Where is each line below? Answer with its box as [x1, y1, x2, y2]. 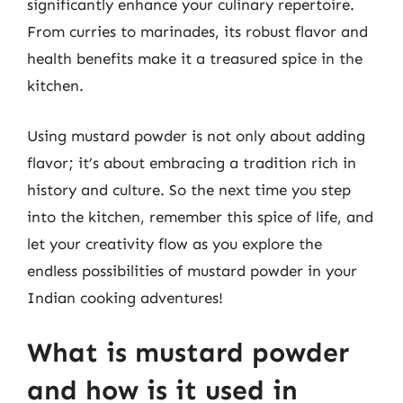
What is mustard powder [27, 336, 349, 369]
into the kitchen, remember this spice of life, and [27, 207, 373, 226]
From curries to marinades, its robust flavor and [27, 22, 368, 40]
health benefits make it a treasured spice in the [27, 49, 363, 67]
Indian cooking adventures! [27, 288, 223, 307]
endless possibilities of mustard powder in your [27, 261, 357, 280]
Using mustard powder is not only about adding [27, 126, 365, 145]
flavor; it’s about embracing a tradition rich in [27, 153, 356, 172]
